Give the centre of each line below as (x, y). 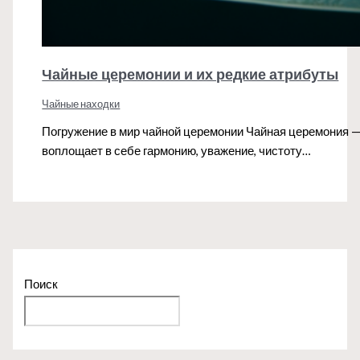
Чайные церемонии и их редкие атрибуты (190, 74)
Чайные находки (81, 103)
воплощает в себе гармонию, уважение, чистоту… (177, 151)
